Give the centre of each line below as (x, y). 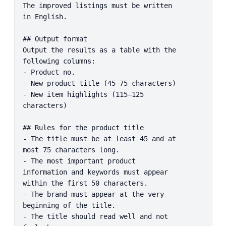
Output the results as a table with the (99, 50)
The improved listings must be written (97, 5)
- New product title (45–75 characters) (99, 83)
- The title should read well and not (95, 216)
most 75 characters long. (71, 150)
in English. (45, 16)
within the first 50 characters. (85, 183)
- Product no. (49, 72)
